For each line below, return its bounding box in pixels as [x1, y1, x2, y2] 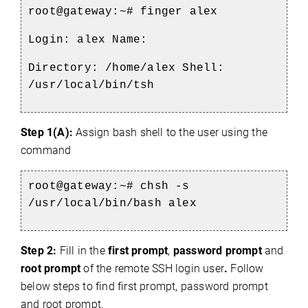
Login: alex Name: [28, 33, 155, 46]
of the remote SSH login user [83, 261, 225, 275]
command [21, 143, 71, 157]
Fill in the [59, 243, 109, 257]
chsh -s [140, 179, 190, 192]
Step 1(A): [21, 125, 73, 139]
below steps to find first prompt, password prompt [21, 279, 268, 293]
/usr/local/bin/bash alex [28, 197, 197, 210]
